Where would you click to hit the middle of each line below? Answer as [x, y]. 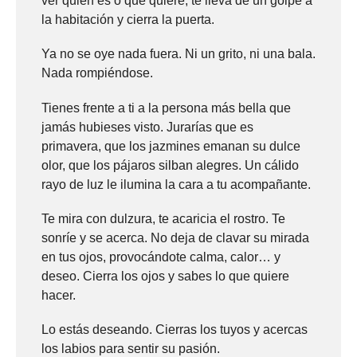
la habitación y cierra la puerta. [128, 20]
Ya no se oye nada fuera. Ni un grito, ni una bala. [178, 54]
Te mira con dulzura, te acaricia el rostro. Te [163, 218]
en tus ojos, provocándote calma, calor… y [161, 257]
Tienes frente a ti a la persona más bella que [166, 108]
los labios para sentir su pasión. [131, 348]
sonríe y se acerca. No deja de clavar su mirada [175, 237]
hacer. [59, 295]
